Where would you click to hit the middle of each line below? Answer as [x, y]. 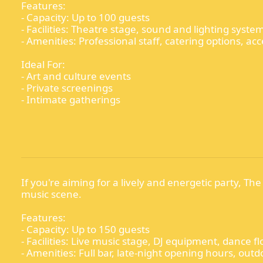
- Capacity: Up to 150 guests [85, 230]
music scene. [51, 194]
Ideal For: [43, 65]
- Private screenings [67, 88]
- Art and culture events [76, 76]
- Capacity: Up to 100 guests [85, 18]
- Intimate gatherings [71, 100]
